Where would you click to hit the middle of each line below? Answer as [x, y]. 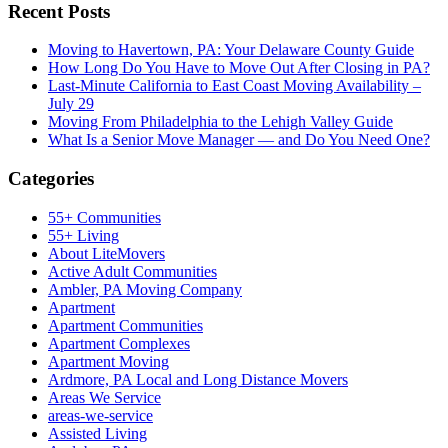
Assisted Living [97, 433]
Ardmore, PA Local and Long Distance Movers [198, 379]
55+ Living [83, 235]
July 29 [71, 104]
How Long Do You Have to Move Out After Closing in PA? [239, 68]
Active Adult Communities [132, 271]
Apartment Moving [108, 361]
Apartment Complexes [119, 343]
